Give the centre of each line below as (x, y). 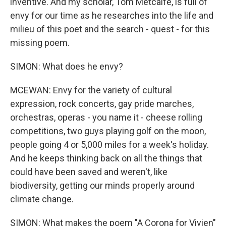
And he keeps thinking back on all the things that (106, 158)
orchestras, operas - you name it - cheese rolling (106, 117)
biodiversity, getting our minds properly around (102, 185)
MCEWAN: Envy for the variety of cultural (91, 90)
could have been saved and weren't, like (89, 172)
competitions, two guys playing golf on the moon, (108, 131)
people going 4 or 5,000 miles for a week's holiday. (109, 145)
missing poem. (40, 43)
